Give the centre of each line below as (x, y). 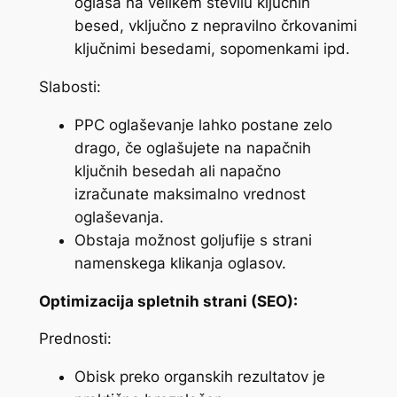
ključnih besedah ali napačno (177, 171)
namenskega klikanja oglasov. (180, 263)
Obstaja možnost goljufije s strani (193, 240)
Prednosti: (75, 339)
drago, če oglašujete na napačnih (192, 148)
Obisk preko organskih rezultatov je (199, 377)
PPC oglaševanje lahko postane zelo (203, 125)
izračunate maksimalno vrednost (190, 194)
